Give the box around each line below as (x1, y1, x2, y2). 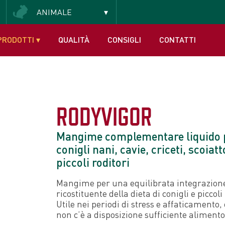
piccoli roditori (56, 155, 130, 169)
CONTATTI (159, 34, 196, 45)
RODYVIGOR (56, 101, 152, 132)
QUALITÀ (58, 34, 89, 45)
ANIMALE (37, 7, 72, 18)
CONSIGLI (107, 34, 141, 45)
